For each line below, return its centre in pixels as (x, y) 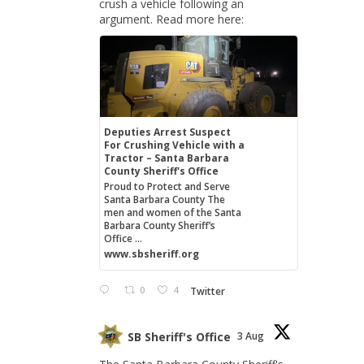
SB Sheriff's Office (179, 336)
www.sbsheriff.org (151, 254)
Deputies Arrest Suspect (167, 132)
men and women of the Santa (172, 212)
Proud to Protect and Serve (167, 186)
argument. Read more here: (171, 19)
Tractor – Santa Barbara (166, 158)
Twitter (207, 291)
